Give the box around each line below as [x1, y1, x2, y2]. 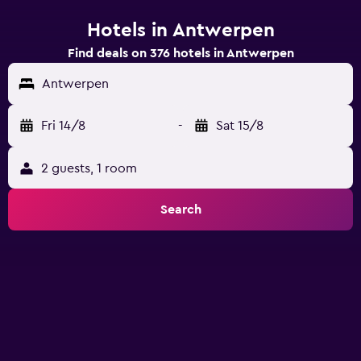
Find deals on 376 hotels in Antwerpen [67, 47, 294, 60]
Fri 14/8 [41, 119, 85, 132]
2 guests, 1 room [41, 162, 137, 175]
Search [160, 203, 201, 216]
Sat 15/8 [216, 119, 263, 132]
